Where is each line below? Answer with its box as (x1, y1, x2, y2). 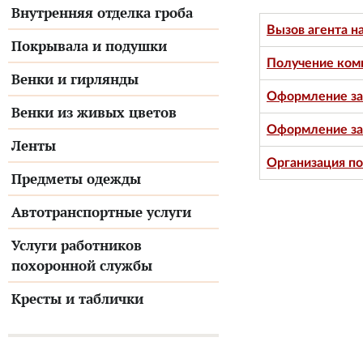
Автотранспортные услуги (11, 203, 191, 221)
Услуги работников (11, 236, 142, 254)
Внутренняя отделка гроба (11, 3, 193, 22)
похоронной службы (11, 256, 152, 275)
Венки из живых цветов (11, 103, 177, 122)
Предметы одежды (11, 169, 141, 188)
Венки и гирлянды (11, 70, 139, 88)
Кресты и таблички (11, 289, 143, 308)
